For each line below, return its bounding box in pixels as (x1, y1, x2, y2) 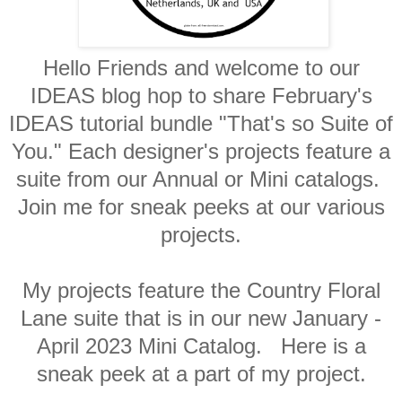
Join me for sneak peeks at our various (17, 194, 385, 219)
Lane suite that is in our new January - (21, 305, 381, 330)
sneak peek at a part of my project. (36, 361, 366, 386)
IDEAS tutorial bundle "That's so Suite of (9, 110, 393, 135)
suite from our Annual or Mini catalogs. (16, 166, 386, 191)
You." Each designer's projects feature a (12, 138, 390, 163)
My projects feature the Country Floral (22, 277, 380, 302)
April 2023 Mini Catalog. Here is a (36, 333, 366, 358)
